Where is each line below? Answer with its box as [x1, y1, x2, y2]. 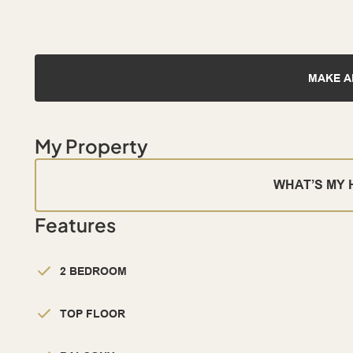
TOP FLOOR [60, 307, 125, 321]
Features [35, 213, 116, 237]
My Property [35, 134, 148, 158]
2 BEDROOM [60, 265, 127, 278]
